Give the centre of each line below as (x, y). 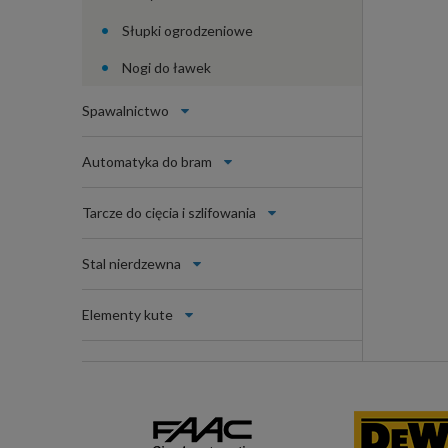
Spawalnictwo (125, 110)
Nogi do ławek (166, 67)
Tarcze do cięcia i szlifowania (169, 212)
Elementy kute (127, 314)
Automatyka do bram (147, 161)
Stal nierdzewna (131, 263)
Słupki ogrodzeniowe (187, 30)
